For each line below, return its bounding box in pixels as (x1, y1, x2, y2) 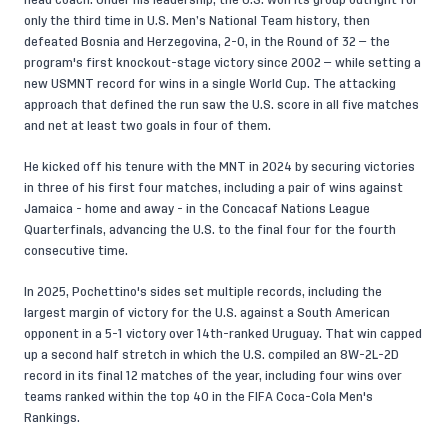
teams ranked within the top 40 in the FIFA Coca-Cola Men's (24, 391, 373, 403)
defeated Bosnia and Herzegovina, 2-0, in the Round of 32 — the (24, 36, 390, 48)
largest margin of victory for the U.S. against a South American (24, 307, 390, 319)
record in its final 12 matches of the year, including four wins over (24, 370, 402, 382)
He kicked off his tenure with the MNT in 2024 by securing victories (24, 161, 415, 173)
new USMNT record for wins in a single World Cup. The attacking (24, 78, 396, 90)
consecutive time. (24, 245, 128, 257)
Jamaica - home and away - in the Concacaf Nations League (24, 203, 370, 215)
